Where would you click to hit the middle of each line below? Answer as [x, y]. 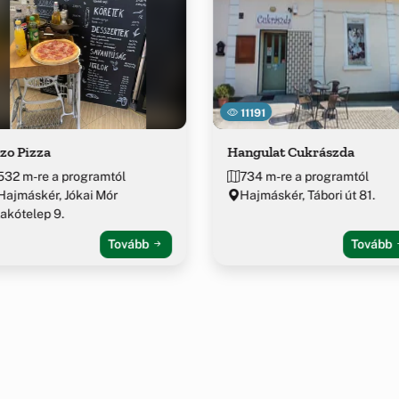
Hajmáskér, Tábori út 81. [307, 195]
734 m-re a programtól [304, 177]
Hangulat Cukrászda [290, 152]
